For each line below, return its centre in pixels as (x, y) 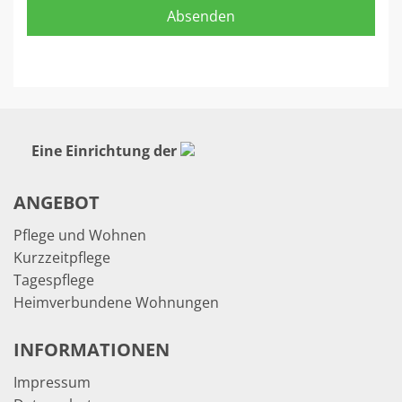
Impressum (52, 382)
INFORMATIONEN (92, 349)
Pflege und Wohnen (80, 235)
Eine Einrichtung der (104, 150)
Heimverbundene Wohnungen (116, 302)
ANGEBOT (57, 202)
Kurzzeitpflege (62, 257)
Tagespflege (54, 280)
